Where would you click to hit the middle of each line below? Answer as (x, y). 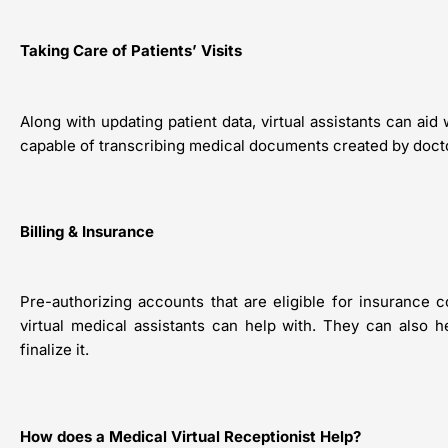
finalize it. (54, 350)
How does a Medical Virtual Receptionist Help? (190, 436)
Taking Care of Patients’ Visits (131, 51)
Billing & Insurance (87, 232)
